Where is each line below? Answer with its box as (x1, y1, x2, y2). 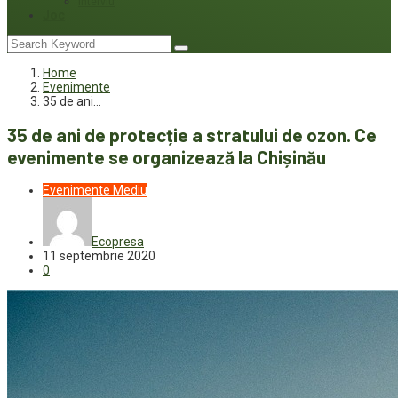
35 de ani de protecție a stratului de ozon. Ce (7, 123, 377, 147)
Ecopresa (92, 235, 144, 250)
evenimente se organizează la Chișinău (7, 146, 326, 169)
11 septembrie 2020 (43, 249, 155, 264)
